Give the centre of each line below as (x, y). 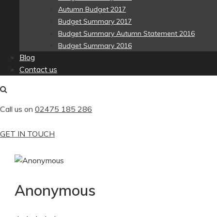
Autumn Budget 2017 (92, 9)
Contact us (38, 70)
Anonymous (55, 190)
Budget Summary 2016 (95, 46)
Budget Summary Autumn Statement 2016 (126, 34)
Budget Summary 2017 (95, 22)
